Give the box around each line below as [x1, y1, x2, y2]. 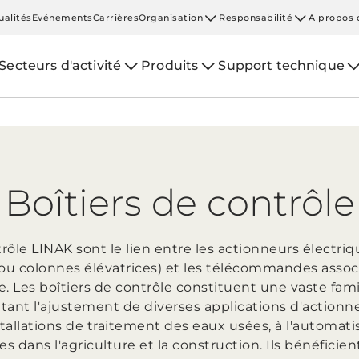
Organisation [139, 11, 204, 23]
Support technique [218, 58, 345, 73]
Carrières [92, 11, 139, 23]
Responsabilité [219, 11, 293, 23]
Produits [141, 58, 199, 73]
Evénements [31, 11, 93, 23]
